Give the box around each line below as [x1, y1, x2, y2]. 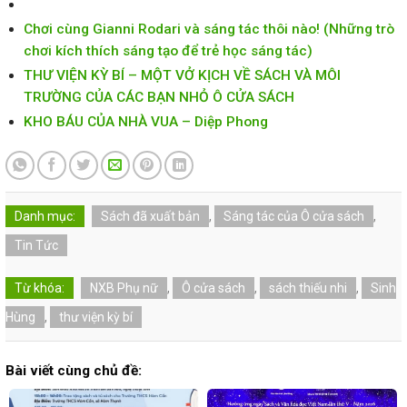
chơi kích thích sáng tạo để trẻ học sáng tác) [24, 43, 313, 60]
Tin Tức [15, 238, 58, 253]
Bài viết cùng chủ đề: [5, 362, 142, 380]
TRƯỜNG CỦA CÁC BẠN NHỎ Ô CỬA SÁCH [24, 89, 295, 106]
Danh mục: [15, 209, 75, 224]
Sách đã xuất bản [101, 209, 200, 224]
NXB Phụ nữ [90, 281, 158, 296]
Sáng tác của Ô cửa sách [223, 209, 364, 224]
